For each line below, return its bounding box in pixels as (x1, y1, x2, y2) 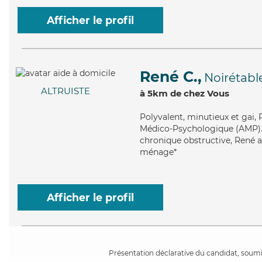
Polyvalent (140, 112, 183, 122)
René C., (140, 68, 202, 85)
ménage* (140, 147, 177, 157)
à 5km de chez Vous (140, 88, 229, 99)
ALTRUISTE (41, 85, 90, 97)
